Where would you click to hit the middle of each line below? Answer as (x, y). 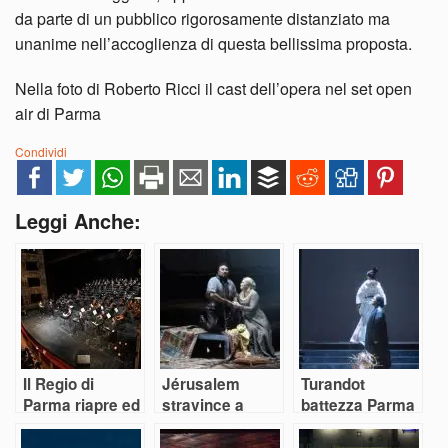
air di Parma (58, 113)
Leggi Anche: (78, 220)
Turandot (333, 383)
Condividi (41, 151)
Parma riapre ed (81, 404)
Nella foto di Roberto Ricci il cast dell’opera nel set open (213, 88)
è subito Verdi (72, 425)
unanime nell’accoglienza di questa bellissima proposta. (213, 43)
